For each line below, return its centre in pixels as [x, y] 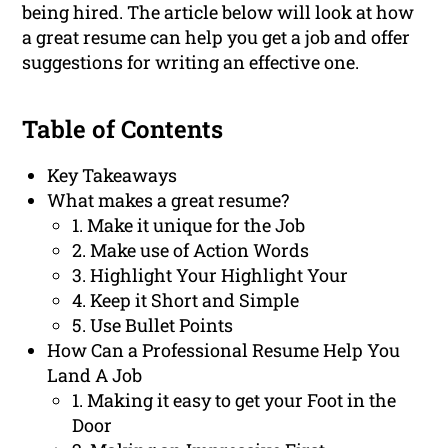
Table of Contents [123, 129]
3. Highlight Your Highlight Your [210, 275]
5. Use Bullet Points [153, 325]
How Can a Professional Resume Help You [224, 350]
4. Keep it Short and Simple [186, 300]
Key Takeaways [112, 175]
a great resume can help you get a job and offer [216, 37]
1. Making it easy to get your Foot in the [234, 400]
